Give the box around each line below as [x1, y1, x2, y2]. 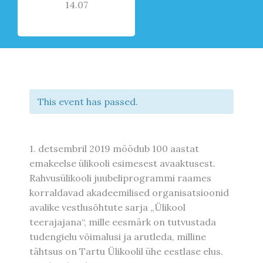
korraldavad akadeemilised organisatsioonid [29, 187, 229, 199]
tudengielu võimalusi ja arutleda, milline [29, 231, 206, 243]
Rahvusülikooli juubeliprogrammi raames [29, 172, 211, 184]
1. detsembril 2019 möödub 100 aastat [29, 143, 199, 155]
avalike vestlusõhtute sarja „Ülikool [29, 201, 186, 214]
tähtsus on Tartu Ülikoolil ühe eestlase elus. [29, 245, 223, 258]
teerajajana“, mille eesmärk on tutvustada [29, 216, 216, 228]
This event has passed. [38, 96, 138, 107]
